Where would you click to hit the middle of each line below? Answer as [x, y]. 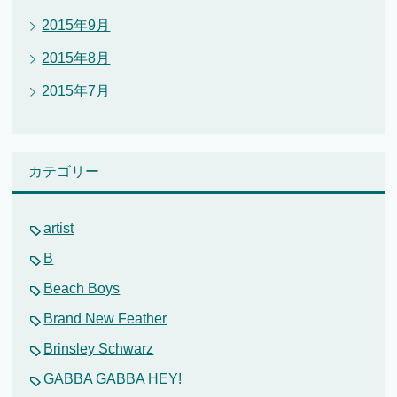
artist [59, 229]
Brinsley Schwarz [99, 349]
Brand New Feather [105, 319]
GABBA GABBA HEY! [113, 379]
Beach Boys [82, 289]
